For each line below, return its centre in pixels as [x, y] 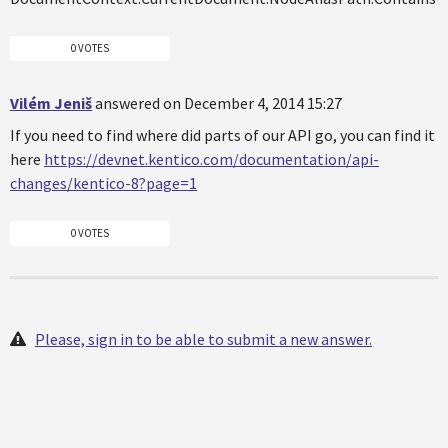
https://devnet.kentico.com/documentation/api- [211, 159]
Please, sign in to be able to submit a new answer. [203, 338]
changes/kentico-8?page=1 [103, 183]
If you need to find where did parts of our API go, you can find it [222, 135]
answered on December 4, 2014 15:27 [218, 103]
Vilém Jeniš [51, 103]
